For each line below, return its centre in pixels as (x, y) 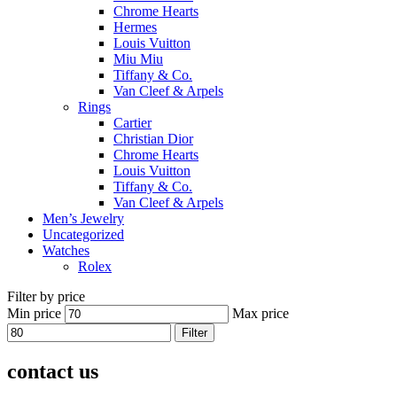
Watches (66, 250)
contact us (53, 371)
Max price (261, 313)
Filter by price (46, 296)
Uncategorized (83, 234)
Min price (34, 313)
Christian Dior (153, 138)
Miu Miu (138, 58)
